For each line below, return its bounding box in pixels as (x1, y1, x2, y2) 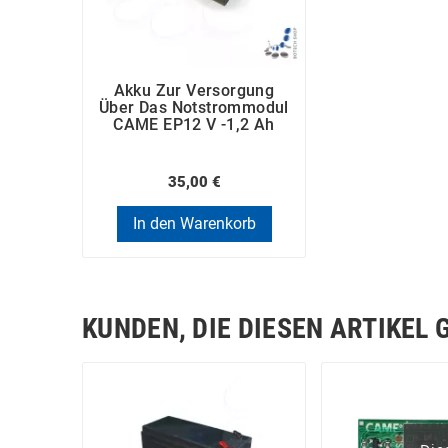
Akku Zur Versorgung (113, 81, 275, 101)
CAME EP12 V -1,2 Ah (113, 115, 275, 135)
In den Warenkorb (132, 213, 256, 233)
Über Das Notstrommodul (99, 98, 289, 118)
